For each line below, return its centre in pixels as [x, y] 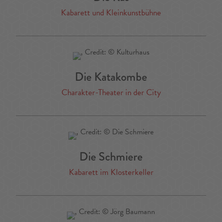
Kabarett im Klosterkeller [111, 172]
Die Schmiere [111, 157]
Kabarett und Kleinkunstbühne [111, 13]
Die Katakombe [111, 77]
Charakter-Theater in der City [111, 93]
